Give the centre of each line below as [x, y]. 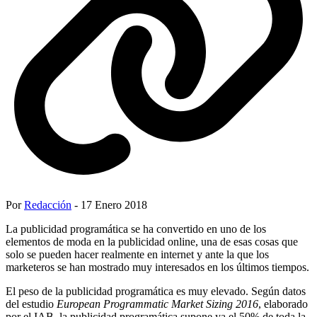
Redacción [48, 204]
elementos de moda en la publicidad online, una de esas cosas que [152, 241]
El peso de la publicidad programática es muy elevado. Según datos [156, 291]
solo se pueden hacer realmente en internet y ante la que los [137, 254]
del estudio [31, 304]
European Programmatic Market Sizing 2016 [157, 304]
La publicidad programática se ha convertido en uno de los [136, 229]
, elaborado [283, 304]
